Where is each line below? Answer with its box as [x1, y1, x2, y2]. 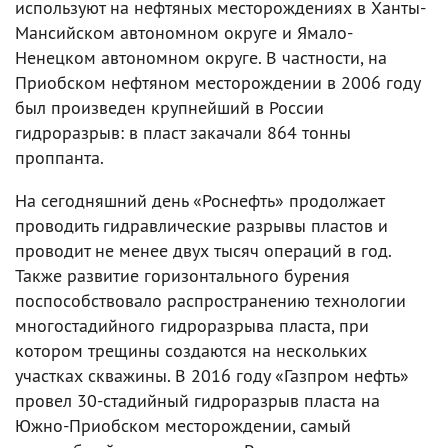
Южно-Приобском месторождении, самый [15, 413, 351, 437]
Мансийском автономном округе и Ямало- [15, 20, 353, 44]
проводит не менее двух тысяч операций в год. [15, 238, 391, 262]
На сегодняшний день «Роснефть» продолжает [15, 188, 384, 212]
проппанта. [15, 145, 104, 169]
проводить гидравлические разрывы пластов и [15, 213, 388, 237]
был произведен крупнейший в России [15, 95, 324, 119]
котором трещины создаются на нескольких [15, 338, 367, 362]
